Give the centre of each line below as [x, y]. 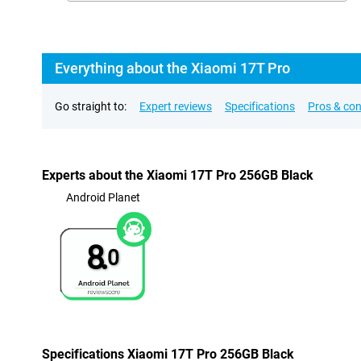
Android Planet [103, 197]
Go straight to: [91, 106]
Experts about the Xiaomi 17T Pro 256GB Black [178, 175]
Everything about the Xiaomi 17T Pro [172, 68]
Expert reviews [176, 106]
